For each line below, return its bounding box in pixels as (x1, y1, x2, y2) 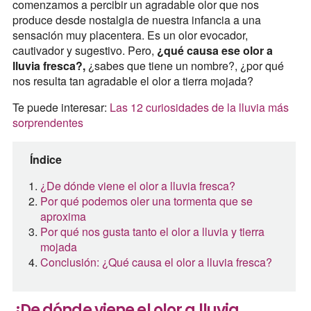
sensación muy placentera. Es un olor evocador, (12, 27, 248, 44)
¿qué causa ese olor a (153, 42, 273, 59)
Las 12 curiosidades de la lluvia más (109, 99, 289, 116)
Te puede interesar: (12, 99, 110, 116)
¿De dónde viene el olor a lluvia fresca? (40, 178, 235, 194)
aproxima (40, 208, 86, 225)
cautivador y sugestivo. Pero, (12, 42, 154, 59)
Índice (29, 151, 62, 168)
